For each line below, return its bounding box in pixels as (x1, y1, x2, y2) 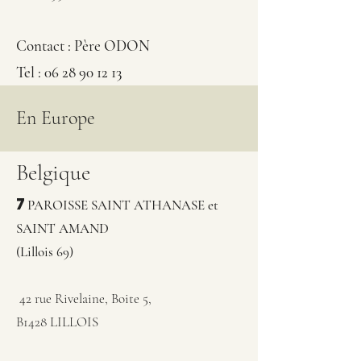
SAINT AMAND (16, 220, 109, 237)
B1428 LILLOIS (16, 313, 102, 330)
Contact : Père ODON (16, 36, 150, 55)
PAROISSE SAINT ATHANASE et (27, 197, 218, 214)
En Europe (16, 106, 95, 130)
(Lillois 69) (16, 243, 73, 260)
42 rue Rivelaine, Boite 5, (16, 290, 151, 307)
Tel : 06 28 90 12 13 (16, 63, 122, 81)
